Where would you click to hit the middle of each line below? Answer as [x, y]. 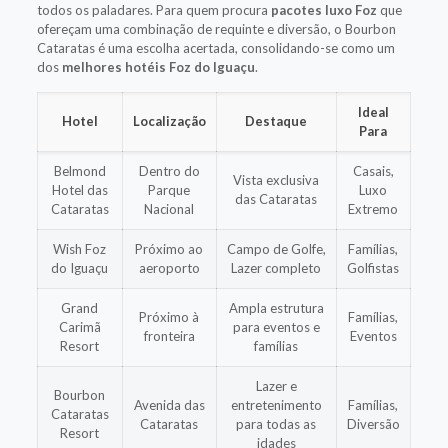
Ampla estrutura [276, 307]
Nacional [169, 208]
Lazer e [276, 385]
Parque [169, 189]
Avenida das [169, 404]
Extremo [373, 208]
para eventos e [276, 326]
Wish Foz [80, 248]
